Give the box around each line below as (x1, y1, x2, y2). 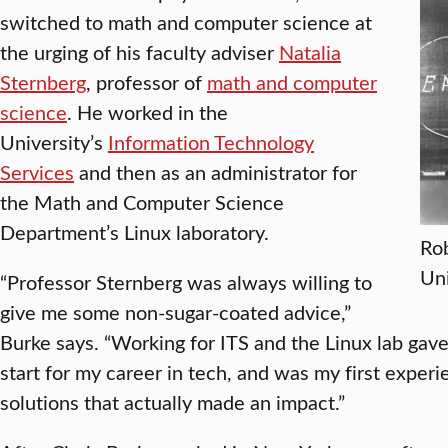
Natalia (279, 38, 341, 66)
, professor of (86, 68, 207, 96)
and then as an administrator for (74, 158, 357, 186)
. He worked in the (67, 98, 228, 126)
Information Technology (108, 128, 314, 156)
